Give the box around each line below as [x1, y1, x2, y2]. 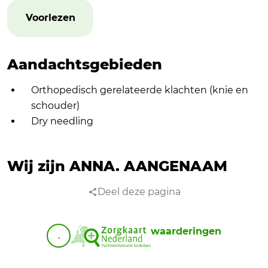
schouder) [31, 99, 80, 111]
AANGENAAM [124, 157, 227, 175]
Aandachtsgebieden [7, 55, 162, 73]
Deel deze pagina [97, 185, 181, 197]
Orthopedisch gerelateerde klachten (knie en [31, 84, 248, 96]
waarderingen [150, 225, 221, 237]
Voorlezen [25, 11, 75, 23]
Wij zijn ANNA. [7, 157, 124, 175]
